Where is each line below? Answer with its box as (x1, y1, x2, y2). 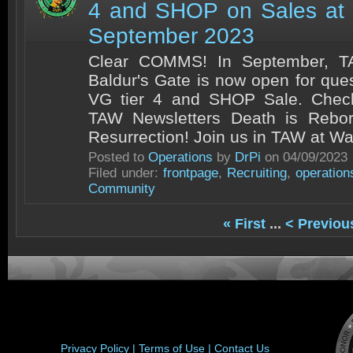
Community (88, 181, 155, 196)
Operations (148, 150, 213, 165)
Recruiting (227, 165, 288, 180)
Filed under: (88, 165, 164, 180)
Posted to (88, 150, 148, 165)
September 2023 (88, 24, 255, 48)
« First (223, 216, 266, 232)
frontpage (163, 165, 219, 180)
